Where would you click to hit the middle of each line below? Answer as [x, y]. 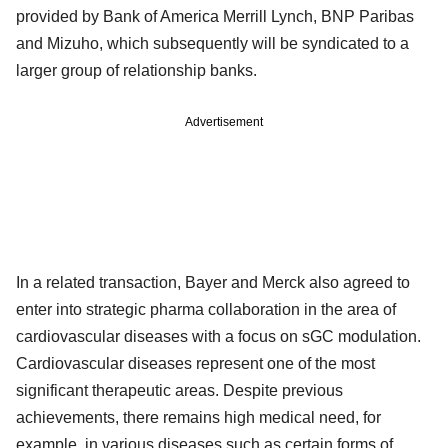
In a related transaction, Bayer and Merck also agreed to [213, 282]
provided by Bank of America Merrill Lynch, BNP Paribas [215, 16]
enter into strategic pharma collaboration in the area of [206, 309]
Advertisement [224, 121]
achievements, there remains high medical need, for [198, 417]
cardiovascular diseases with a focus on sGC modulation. [218, 336]
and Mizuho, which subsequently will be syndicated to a [212, 43]
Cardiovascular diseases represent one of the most [195, 363]
